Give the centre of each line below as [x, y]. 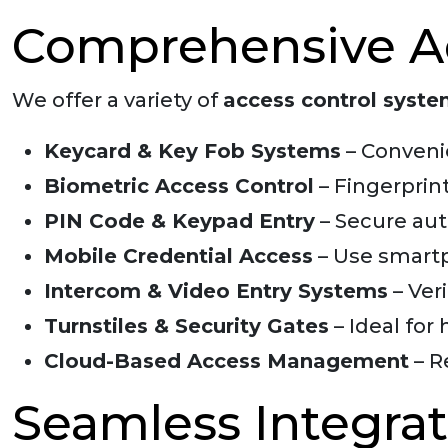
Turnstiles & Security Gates [186, 326]
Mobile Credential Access [178, 256]
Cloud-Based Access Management [226, 361]
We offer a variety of [117, 100]
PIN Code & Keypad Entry [179, 221]
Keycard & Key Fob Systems [192, 151]
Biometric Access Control [179, 186]
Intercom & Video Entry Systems [216, 291]
